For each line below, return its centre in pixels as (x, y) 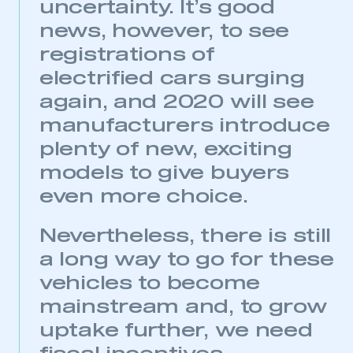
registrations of (127, 55)
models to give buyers (165, 173)
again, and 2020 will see (177, 102)
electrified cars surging (172, 79)
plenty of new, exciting (166, 150)
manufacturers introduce (185, 126)
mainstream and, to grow (184, 307)
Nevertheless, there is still (186, 236)
